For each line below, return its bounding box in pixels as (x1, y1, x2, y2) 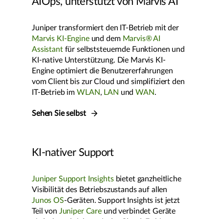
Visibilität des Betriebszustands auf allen (32, 186, 168, 194)
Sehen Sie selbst (32, 109, 88, 118)
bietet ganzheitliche (113, 175, 181, 183)
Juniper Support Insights (32, 175, 114, 183)
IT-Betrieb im (32, 88, 77, 97)
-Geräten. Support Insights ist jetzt (64, 197, 180, 205)
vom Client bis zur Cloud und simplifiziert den (32, 78, 185, 86)
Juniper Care (59, 207, 102, 216)
